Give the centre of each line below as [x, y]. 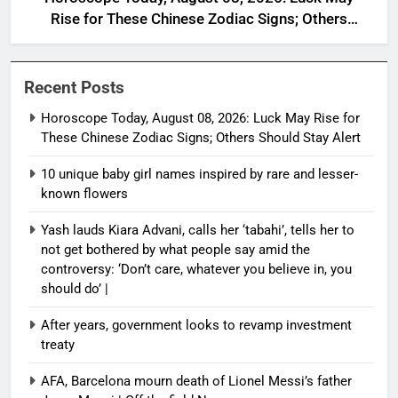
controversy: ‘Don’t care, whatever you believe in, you [196, 269]
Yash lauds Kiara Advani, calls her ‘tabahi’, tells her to [198, 230]
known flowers [84, 193]
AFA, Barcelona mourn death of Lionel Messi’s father [196, 381]
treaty [58, 344]
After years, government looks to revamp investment [196, 325]
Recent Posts [74, 87]
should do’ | [75, 288]
